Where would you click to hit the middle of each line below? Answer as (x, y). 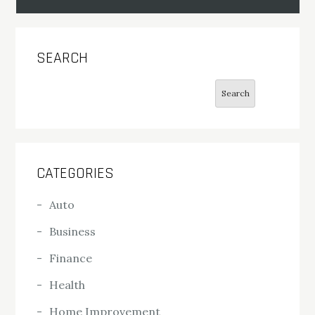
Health (67, 285)
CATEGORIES (76, 174)
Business (73, 232)
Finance (71, 258)
